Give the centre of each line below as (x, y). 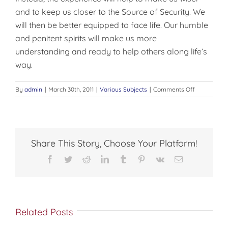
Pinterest (159, 159)
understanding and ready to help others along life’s (111, 51)
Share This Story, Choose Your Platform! (114, 144)
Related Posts (44, 212)
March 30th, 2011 (71, 89)
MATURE (207, 108)
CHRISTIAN (210, 118)
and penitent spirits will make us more (86, 38)
